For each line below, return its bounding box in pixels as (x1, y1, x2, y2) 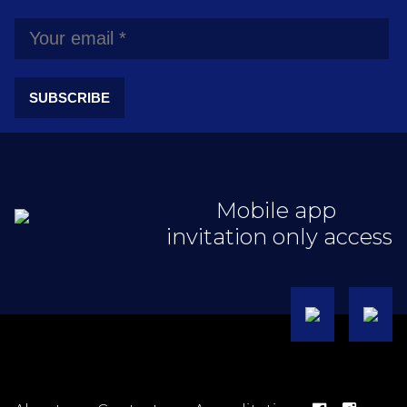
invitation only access (165, 223, 392, 250)
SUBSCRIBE (29, 89, 110, 105)
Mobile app (216, 196, 342, 223)
